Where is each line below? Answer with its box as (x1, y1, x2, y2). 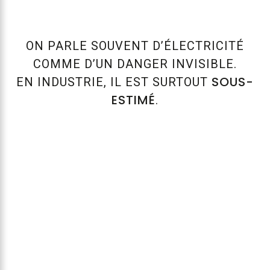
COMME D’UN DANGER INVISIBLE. (33, 57, 237, 72)
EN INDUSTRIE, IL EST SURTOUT (16, 75, 212, 90)
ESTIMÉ (111, 92, 155, 109)
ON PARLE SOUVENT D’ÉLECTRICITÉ (25, 39, 244, 54)
